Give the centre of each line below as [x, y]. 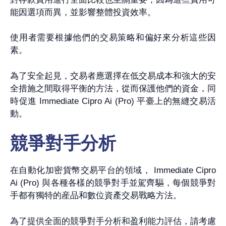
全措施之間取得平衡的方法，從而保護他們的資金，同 [113, 88]
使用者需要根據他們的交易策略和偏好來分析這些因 [113, 38]
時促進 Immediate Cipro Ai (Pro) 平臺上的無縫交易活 [113, 101]
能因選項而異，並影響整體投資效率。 [83, 12]
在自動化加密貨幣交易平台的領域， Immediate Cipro [113, 171]
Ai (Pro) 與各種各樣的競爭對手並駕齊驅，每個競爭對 [113, 183]
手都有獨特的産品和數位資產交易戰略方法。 [96, 196]
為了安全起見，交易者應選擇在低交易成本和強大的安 [113, 76]
